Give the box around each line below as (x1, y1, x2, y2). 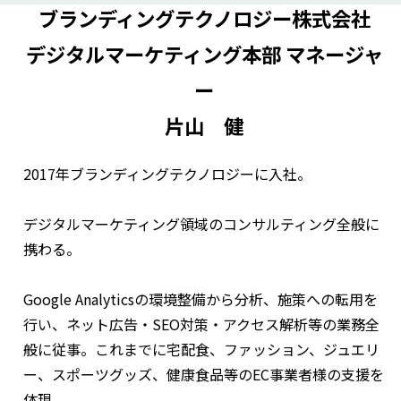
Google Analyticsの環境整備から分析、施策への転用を (23, 287, 379, 310)
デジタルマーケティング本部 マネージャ (25, 38, 383, 68)
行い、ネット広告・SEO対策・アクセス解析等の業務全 (23, 312, 380, 335)
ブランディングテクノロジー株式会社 (38, 3, 371, 32)
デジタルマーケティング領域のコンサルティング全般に (23, 212, 380, 235)
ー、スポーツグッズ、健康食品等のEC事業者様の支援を (23, 363, 385, 385)
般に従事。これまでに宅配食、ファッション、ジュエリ (23, 337, 380, 360)
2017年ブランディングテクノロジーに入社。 (23, 162, 312, 184)
